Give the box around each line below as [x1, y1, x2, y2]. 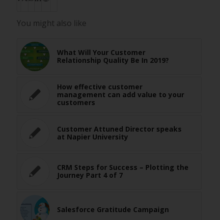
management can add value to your [56, 90, 184, 100]
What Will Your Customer [56, 48, 145, 57]
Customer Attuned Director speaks [56, 124, 182, 134]
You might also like [16, 18, 86, 29]
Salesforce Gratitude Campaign [56, 205, 169, 215]
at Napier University [56, 132, 128, 142]
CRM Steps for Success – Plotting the [56, 163, 189, 172]
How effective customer [56, 82, 142, 92]
